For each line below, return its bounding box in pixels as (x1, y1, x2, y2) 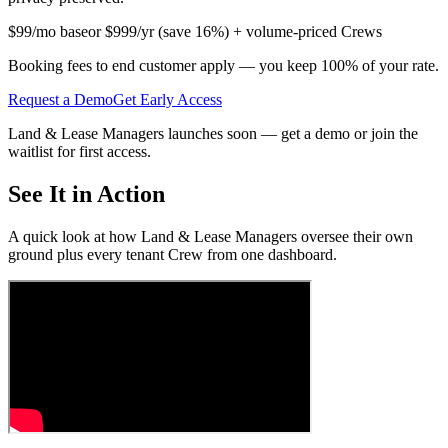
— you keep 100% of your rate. (235, 56, 439, 74)
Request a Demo (8, 90, 113, 108)
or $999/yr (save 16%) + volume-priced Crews (88, 22, 382, 40)
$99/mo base (8, 22, 88, 40)
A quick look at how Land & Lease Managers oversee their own (8, 227, 413, 245)
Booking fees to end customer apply (8, 56, 235, 74)
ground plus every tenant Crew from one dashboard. (8, 245, 337, 263)
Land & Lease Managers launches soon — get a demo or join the (8, 124, 418, 142)
